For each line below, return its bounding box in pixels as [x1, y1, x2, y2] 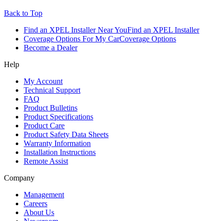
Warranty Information [24, 139, 91, 148]
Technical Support [24, 86, 80, 95]
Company [4, 174, 35, 183]
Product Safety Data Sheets [24, 130, 109, 139]
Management [24, 190, 64, 199]
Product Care [24, 121, 65, 130]
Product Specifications [24, 112, 93, 121]
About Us [24, 208, 54, 217]
